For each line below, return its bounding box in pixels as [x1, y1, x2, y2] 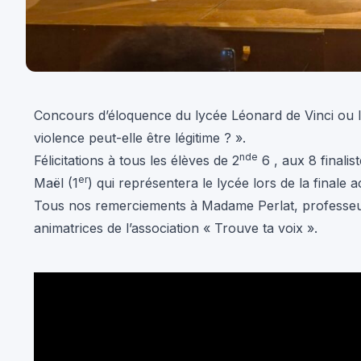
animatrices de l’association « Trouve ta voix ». [34, 220, 317, 237]
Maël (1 [34, 175, 78, 192]
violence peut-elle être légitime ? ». [34, 130, 246, 147]
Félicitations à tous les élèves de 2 [34, 152, 239, 169]
